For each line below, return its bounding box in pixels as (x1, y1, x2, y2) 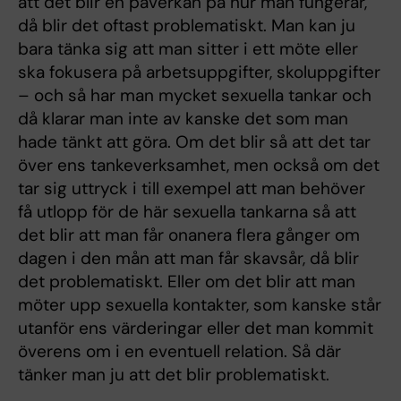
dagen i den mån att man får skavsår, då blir (18, 246, 359, 269)
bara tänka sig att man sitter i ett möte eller (18, 37, 358, 60)
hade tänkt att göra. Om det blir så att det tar (18, 130, 371, 153)
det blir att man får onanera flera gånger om (18, 223, 360, 246)
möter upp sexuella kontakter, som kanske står (18, 293, 381, 316)
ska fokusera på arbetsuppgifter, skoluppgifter (18, 60, 380, 83)
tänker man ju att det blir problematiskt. (18, 363, 329, 386)
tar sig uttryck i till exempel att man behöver (18, 176, 365, 200)
